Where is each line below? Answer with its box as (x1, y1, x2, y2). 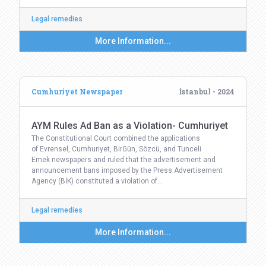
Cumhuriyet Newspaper (31, 87, 122, 96)
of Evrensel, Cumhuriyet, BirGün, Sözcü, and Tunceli (31, 145, 201, 153)
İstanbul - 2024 (179, 87, 235, 96)
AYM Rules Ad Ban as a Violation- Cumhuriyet (31, 120, 228, 131)
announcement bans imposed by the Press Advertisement (31, 166, 223, 175)
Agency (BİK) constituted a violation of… (31, 177, 163, 185)
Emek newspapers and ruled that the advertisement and (31, 156, 216, 164)
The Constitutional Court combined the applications (31, 134, 200, 142)
